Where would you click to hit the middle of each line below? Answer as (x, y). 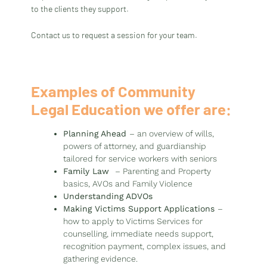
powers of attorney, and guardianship (135, 146)
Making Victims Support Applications (141, 209)
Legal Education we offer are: (131, 109)
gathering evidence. (101, 259)
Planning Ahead (97, 134)
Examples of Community (114, 91)
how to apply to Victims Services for (133, 221)
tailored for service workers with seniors (140, 159)
